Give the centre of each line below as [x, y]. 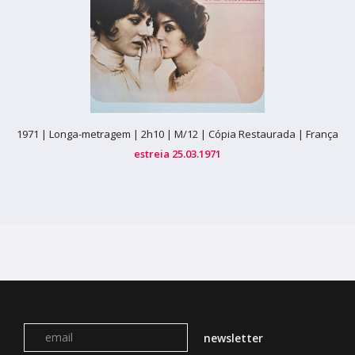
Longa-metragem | [95, 134]
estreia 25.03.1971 [177, 154]
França [322, 134]
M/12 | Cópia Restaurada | [240, 134]
